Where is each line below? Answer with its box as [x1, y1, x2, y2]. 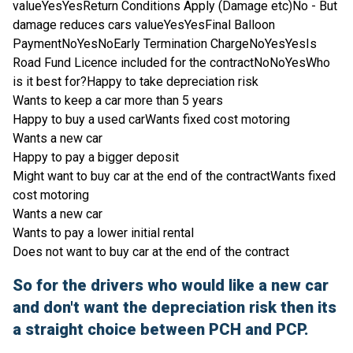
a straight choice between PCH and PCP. [13, 320, 309, 340]
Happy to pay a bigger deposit [13, 150, 179, 165]
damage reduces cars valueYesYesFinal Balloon [13, 17, 275, 33]
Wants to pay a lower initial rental [13, 225, 194, 241]
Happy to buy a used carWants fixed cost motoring [13, 112, 290, 128]
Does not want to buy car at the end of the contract [13, 244, 289, 260]
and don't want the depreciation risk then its [13, 298, 336, 318]
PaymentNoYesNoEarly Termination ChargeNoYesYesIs [13, 36, 317, 52]
